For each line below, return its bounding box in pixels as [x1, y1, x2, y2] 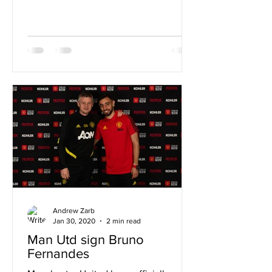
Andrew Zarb [53, 206, 95, 215]
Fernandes [27, 246, 89, 260]
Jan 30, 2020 [53, 216, 95, 225]
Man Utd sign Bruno [27, 233, 144, 246]
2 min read [106, 216, 141, 225]
